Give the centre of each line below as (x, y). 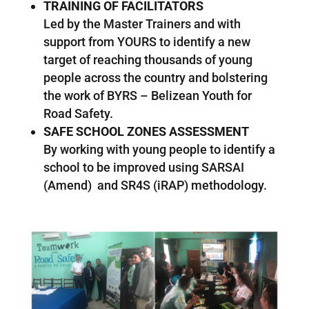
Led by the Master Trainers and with (142, 23)
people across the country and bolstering (155, 77)
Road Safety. (78, 113)
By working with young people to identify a (159, 149)
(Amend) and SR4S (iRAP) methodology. (155, 185)
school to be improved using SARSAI (143, 167)
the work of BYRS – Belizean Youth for (147, 95)
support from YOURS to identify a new (147, 41)
